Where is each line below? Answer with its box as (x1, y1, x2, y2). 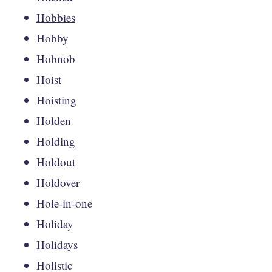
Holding (36, 133, 75, 149)
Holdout (36, 154, 75, 169)
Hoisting (36, 92, 76, 107)
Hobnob (36, 50, 75, 66)
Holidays (36, 236, 78, 252)
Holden (36, 112, 71, 128)
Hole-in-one (36, 195, 92, 211)
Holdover (36, 174, 80, 190)
